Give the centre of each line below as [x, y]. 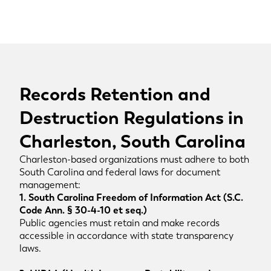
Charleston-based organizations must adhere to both [134, 159]
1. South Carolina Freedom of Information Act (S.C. [131, 198]
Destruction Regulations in [132, 118]
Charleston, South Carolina [132, 141]
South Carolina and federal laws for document [120, 172]
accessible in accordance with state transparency [126, 236]
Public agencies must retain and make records [119, 223]
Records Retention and [115, 94]
